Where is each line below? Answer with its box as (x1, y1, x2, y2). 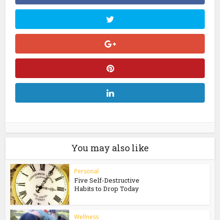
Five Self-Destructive (74, 176, 140, 185)
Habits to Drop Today (74, 184, 139, 193)
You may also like (71, 142, 149, 154)
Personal (74, 167, 99, 175)
